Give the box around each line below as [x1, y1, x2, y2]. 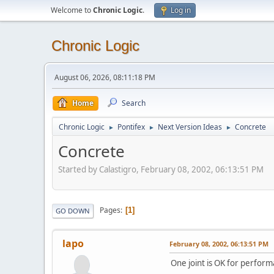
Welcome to [51, 5, 93, 15]
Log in [171, 5, 191, 15]
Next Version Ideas [158, 122, 222, 132]
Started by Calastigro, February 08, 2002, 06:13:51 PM [58, 163, 264, 175]
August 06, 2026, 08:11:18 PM [54, 72, 155, 83]
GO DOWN [56, 206, 90, 215]
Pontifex [117, 122, 145, 132]
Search [122, 98, 146, 108]
